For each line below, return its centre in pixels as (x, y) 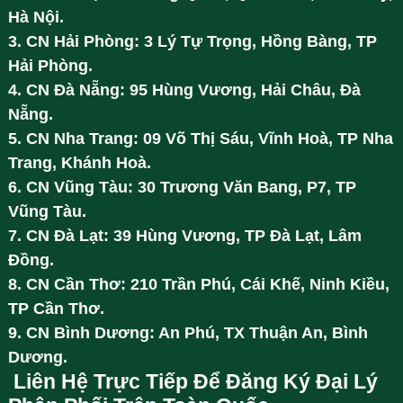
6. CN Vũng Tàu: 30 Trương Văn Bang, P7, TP (182, 187)
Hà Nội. (36, 17)
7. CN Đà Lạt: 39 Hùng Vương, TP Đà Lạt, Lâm (184, 235)
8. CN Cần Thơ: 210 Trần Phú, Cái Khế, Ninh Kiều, (198, 284)
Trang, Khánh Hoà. (79, 162)
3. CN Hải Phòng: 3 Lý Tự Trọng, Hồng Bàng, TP (192, 41)
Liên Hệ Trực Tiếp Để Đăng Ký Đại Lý (193, 381)
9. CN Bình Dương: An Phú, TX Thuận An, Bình (188, 332)
